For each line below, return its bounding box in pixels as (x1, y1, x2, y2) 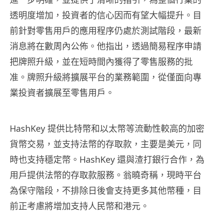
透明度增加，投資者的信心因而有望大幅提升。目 (10, 9, 201, 21)
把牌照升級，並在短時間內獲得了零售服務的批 (10, 56, 193, 68)
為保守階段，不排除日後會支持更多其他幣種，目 (10, 185, 201, 197)
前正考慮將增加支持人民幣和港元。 (10, 200, 149, 212)
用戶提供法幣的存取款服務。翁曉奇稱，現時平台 (10, 169, 201, 181)
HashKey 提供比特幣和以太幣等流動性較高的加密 (10, 123, 204, 135)
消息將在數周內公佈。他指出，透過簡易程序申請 (10, 40, 201, 52)
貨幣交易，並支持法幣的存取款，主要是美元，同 (10, 138, 201, 150)
